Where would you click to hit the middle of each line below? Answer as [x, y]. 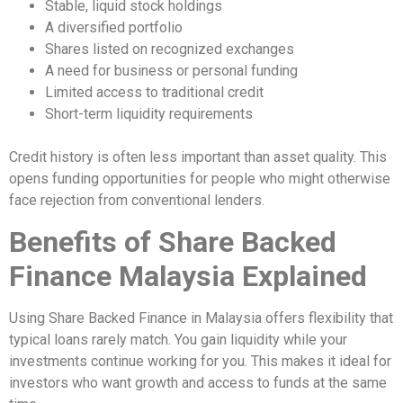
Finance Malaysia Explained [188, 276]
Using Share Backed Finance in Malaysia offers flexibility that [201, 318]
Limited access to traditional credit [154, 93]
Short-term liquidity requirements [149, 114]
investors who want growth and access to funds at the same [198, 382]
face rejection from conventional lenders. [137, 201]
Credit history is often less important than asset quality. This [198, 157]
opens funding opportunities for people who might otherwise [200, 179]
